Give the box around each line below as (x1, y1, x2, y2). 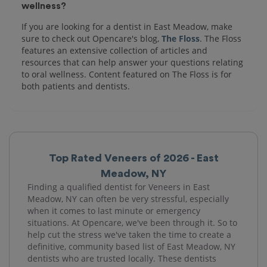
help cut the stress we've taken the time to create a (27, 228, 231, 240)
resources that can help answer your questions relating (21, 56, 243, 68)
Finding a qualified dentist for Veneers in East (27, 181, 210, 193)
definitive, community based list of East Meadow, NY (27, 240, 235, 252)
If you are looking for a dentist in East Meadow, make (21, 20, 232, 32)
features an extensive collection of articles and (21, 44, 207, 56)
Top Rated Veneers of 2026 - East (48, 152, 219, 163)
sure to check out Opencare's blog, (21, 32, 162, 44)
